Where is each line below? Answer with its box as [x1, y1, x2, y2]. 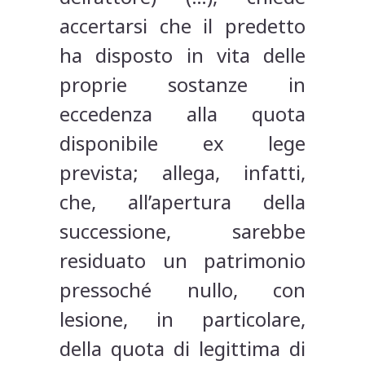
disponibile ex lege [59, 130, 306, 157]
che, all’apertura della [59, 188, 306, 216]
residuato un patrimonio [59, 247, 306, 275]
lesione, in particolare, [59, 306, 306, 333]
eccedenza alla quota [59, 100, 306, 128]
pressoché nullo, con [59, 276, 306, 304]
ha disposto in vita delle [59, 42, 306, 69]
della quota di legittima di [59, 335, 306, 363]
